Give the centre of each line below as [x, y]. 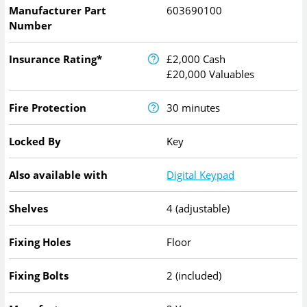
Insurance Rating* [56, 59]
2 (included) [194, 275]
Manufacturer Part [58, 10]
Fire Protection [48, 107]
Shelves [29, 208]
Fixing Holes [40, 242]
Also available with [59, 174]
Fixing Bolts [39, 275]
